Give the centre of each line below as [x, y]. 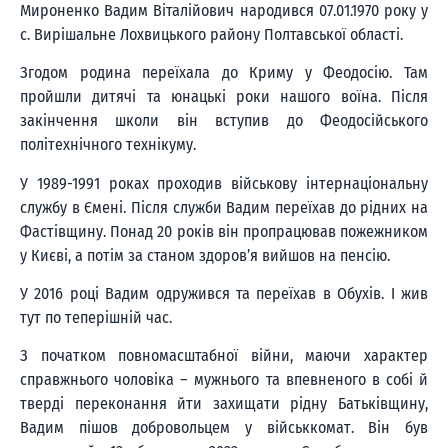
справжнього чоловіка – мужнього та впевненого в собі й [224, 380]
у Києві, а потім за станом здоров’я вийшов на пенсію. [205, 255]
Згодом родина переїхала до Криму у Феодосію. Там [224, 73]
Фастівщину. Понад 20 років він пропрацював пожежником [224, 231]
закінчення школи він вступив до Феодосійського [224, 121]
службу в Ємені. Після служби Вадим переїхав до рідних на [224, 207]
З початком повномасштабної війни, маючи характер [224, 356]
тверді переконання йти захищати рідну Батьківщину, [224, 404]
